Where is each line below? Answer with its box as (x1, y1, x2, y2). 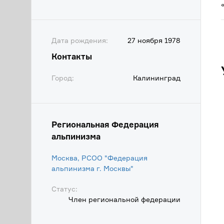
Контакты (51, 51, 92, 61)
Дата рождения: (51, 36, 108, 44)
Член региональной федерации (68, 195, 180, 203)
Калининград (133, 73, 180, 82)
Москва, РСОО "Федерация (51, 153, 147, 162)
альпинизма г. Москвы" (51, 164, 133, 172)
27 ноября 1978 (127, 36, 180, 44)
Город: (51, 73, 74, 82)
